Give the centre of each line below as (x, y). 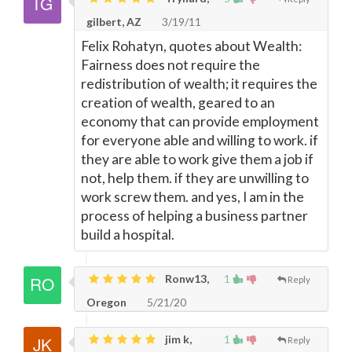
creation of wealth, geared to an (178, 103)
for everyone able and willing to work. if (200, 140)
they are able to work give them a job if (197, 159)
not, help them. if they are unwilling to (195, 178)
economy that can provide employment (200, 121)
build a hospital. (128, 235)
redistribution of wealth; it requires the (199, 84)
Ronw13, (186, 279)
